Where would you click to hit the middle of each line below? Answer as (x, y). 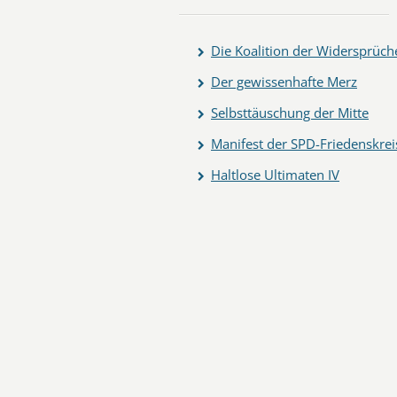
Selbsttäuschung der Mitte (290, 113)
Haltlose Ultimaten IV (275, 175)
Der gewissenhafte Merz (284, 82)
